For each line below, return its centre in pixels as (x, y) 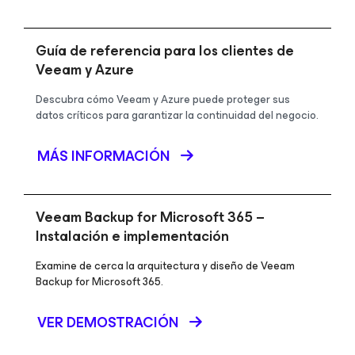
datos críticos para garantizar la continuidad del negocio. (177, 115)
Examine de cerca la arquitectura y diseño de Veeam (165, 265)
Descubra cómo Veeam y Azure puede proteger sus (163, 99)
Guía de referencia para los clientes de (165, 50)
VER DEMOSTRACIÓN (108, 322)
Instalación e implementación (132, 236)
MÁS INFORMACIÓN (103, 156)
